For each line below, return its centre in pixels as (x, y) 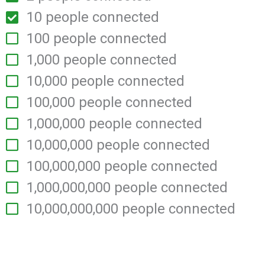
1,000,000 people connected (114, 124)
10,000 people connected (106, 81)
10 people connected (93, 17)
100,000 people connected (109, 102)
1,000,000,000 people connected (127, 188)
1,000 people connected (102, 60)
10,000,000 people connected (118, 145)
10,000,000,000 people (98, 209)
